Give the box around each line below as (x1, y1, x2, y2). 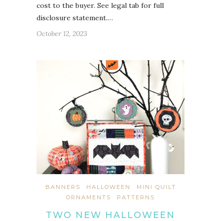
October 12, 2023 (37, 29, 87, 38)
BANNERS (45, 183, 80, 190)
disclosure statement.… (37, 13, 113, 22)
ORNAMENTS (66, 193, 111, 201)
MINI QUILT (136, 183, 176, 190)
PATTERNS (117, 193, 155, 201)
